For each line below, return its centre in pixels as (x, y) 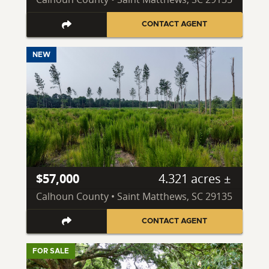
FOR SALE (51, 251)
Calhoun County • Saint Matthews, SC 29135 (134, 196)
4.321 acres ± (195, 178)
